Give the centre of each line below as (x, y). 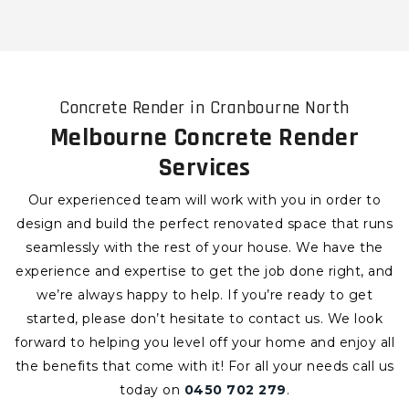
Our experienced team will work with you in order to (204, 200)
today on (152, 390)
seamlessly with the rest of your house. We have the (204, 248)
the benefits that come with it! (121, 367)
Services (204, 168)
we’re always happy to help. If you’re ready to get (204, 295)
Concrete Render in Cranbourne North (204, 108)
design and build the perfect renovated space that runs (204, 224)
